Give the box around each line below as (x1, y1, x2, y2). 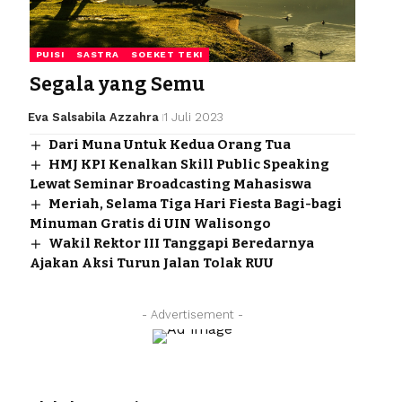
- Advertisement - (141, 307, 243, 321)
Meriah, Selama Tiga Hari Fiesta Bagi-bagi (48, 195, 342, 212)
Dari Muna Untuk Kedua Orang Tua (48, 135, 291, 153)
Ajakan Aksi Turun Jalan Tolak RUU (29, 254, 274, 271)
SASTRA (76, 48, 119, 59)
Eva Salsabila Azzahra (28, 109, 160, 124)
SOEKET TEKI (131, 48, 204, 59)
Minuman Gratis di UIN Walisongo (29, 214, 271, 232)
